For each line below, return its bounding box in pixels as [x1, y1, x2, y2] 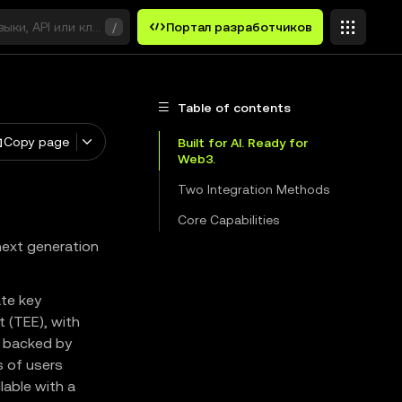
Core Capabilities [178, 213, 279, 227]
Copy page [3, 135, 69, 149]
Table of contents [178, 100, 291, 115]
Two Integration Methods [178, 182, 329, 197]
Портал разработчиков [166, 20, 312, 34]
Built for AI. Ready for [178, 135, 308, 150]
